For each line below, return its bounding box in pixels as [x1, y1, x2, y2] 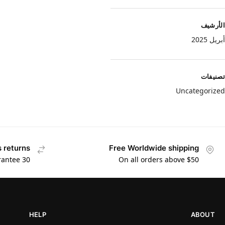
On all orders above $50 [119, 154, 199, 164]
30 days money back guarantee [22, 154, 30, 164]
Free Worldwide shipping [109, 143, 199, 153]
